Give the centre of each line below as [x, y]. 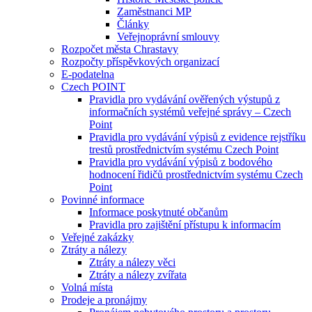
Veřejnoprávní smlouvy [168, 37]
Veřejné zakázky [97, 237]
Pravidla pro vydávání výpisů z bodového [181, 162]
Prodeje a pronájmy [104, 300]
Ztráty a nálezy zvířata [138, 275]
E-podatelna [88, 74]
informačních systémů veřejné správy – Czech [190, 112]
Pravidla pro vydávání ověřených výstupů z [185, 99]
